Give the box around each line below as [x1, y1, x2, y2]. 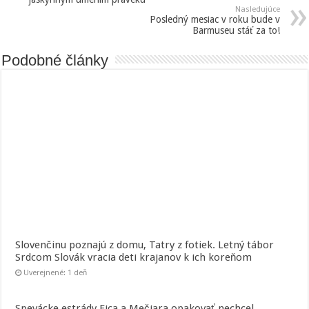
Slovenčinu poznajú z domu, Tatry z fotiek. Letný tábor [15, 238, 275, 251]
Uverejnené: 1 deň [23, 268, 88, 277]
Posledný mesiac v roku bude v [149, 13, 280, 25]
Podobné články [1, 51, 109, 69]
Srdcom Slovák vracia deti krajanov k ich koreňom [15, 250, 252, 263]
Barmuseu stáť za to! [192, 24, 280, 36]
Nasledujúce [235, 4, 280, 14]
